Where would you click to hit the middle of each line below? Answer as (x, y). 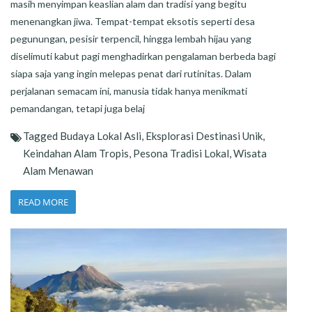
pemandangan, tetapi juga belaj (78, 108)
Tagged (41, 135)
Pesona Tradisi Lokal (181, 153)
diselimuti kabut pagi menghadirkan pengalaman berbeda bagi (143, 56)
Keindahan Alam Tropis (76, 153)
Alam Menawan (58, 170)
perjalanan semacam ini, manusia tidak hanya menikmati (129, 91)
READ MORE (43, 202)
